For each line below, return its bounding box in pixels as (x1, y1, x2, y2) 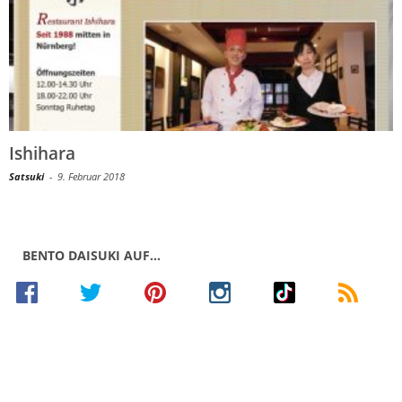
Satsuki (9, 169, 44, 183)
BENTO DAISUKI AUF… (22, 246, 161, 264)
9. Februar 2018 (57, 169, 125, 183)
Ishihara (9, 141, 75, 165)
